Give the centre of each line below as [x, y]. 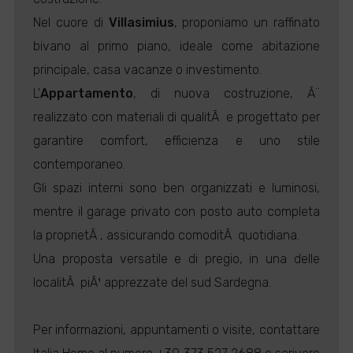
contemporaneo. [80, 164]
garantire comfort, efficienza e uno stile [176, 141]
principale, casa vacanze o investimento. [148, 70]
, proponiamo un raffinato [247, 22]
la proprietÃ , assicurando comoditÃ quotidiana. [167, 235]
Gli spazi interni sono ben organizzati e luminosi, [176, 188]
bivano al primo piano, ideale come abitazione [176, 46]
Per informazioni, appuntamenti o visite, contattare [176, 330]
